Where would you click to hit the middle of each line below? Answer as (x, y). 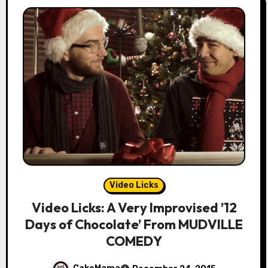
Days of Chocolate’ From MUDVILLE (134, 224)
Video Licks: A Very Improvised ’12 (134, 207)
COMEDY (134, 241)
